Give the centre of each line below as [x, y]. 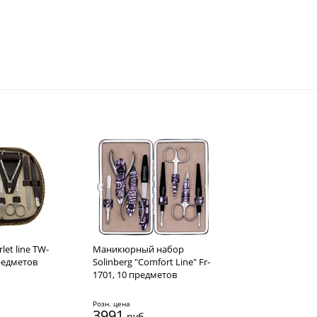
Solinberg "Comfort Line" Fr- [151, 262]
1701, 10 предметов [135, 275]
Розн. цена [111, 304]
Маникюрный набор [138, 249]
